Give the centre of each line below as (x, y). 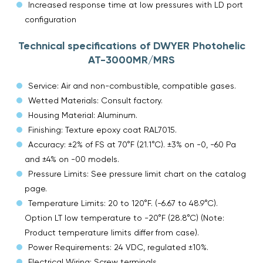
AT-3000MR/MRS (131, 60)
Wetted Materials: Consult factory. (95, 100)
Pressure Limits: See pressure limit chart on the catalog (137, 173)
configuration (50, 19)
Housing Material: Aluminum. (83, 115)
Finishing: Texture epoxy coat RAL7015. (102, 129)
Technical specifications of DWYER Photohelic (131, 45)
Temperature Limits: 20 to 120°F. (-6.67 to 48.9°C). (123, 203)
